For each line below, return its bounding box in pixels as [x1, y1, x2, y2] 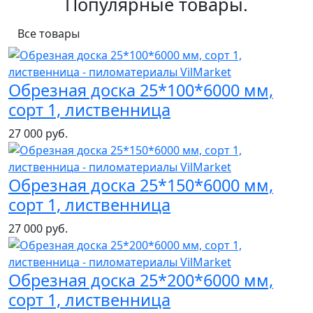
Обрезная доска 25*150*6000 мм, [8, 174, 273, 197]
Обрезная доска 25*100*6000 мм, [8, 79, 273, 102]
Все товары [17, 26, 80, 42]
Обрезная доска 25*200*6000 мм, [8, 269, 273, 292]
